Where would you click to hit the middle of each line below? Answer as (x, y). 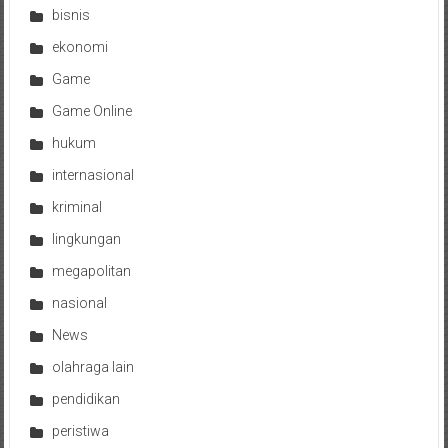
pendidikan (85, 399)
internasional (92, 175)
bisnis (70, 15)
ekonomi (79, 47)
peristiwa (80, 431)
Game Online (91, 111)
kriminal (76, 207)
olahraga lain (92, 367)
